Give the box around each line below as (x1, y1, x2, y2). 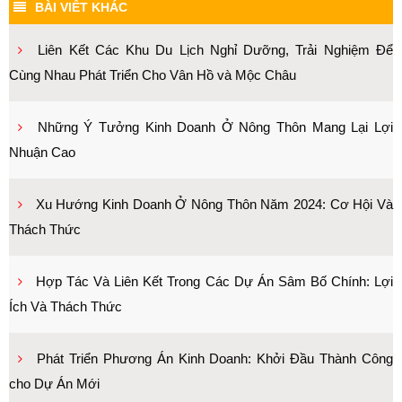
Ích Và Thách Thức (9, 299, 122, 314)
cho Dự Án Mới (9, 376, 100, 391)
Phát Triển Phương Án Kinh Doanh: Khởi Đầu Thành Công (36, 351, 394, 366)
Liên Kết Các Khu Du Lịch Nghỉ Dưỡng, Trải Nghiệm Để (38, 42, 394, 57)
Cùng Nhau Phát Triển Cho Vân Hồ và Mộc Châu (9, 67, 296, 83)
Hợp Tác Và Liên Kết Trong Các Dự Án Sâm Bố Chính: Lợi (36, 274, 394, 289)
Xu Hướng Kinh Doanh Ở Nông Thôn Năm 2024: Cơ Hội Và (35, 197, 394, 212)
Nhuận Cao (9, 144, 75, 160)
